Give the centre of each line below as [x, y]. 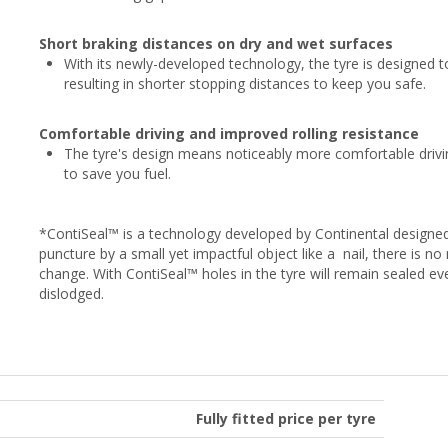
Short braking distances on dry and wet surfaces [216, 43]
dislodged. [71, 293]
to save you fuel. [117, 173]
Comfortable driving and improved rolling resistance [229, 133]
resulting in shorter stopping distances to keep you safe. [245, 83]
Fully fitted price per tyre [286, 418]
